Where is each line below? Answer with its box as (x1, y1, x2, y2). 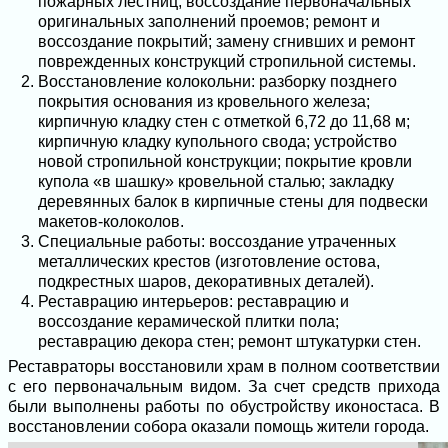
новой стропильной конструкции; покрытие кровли (38, 153, 412, 170)
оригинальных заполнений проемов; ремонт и (38, 13, 380, 30)
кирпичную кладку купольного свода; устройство (38, 133, 397, 150)
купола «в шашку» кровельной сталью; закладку (38, 173, 394, 190)
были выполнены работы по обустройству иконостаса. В (8, 398, 440, 415)
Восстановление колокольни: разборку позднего (38, 73, 397, 90)
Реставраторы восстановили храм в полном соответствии (8, 358, 440, 375)
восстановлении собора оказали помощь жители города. (8, 418, 429, 435)
